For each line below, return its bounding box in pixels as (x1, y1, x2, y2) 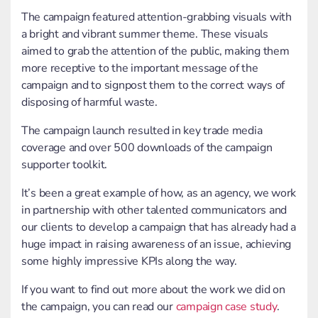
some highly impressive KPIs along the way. (21, 253, 240, 270)
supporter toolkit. (21, 157, 110, 173)
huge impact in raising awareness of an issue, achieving (21, 236, 292, 253)
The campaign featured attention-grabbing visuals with (21, 9, 292, 26)
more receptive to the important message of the (21, 60, 258, 77)
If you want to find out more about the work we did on (21, 282, 285, 298)
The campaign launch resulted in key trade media (21, 123, 263, 139)
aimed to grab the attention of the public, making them (21, 43, 290, 60)
